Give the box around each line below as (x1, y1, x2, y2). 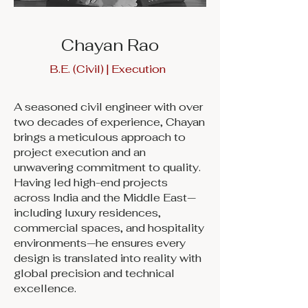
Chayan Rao (61, 34, 159, 56)
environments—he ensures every (14, 236, 186, 250)
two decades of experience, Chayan (14, 115, 205, 129)
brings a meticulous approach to (14, 130, 186, 144)
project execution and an (14, 145, 146, 159)
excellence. (14, 281, 76, 296)
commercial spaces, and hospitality (14, 221, 204, 235)
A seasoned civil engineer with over (14, 100, 203, 114)
